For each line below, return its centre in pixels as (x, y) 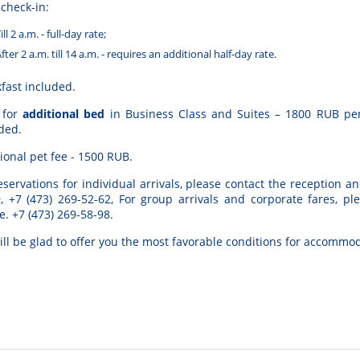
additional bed (64, 114)
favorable (197, 242)
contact (245, 184)
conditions (254, 242)
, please (202, 184)
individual (108, 184)
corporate (276, 199)
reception (315, 184)
